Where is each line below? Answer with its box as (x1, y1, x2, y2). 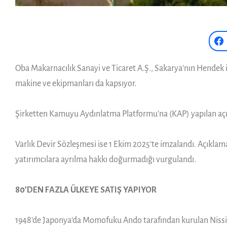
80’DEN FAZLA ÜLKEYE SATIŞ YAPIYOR (15, 185, 157, 195)
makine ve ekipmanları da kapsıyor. (15, 79, 136, 88)
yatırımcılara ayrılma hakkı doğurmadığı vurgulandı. (15, 155, 196, 164)
